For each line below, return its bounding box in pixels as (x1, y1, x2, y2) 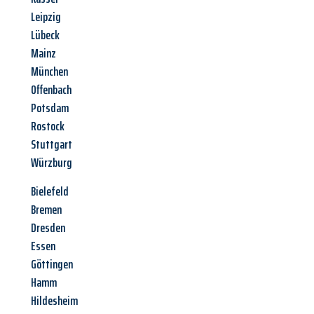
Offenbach (31, 80, 71, 100)
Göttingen (31, 254, 73, 275)
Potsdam (31, 98, 69, 118)
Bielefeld (31, 182, 69, 202)
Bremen (31, 200, 62, 220)
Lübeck (31, 25, 60, 46)
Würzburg (31, 153, 72, 173)
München (31, 62, 68, 82)
